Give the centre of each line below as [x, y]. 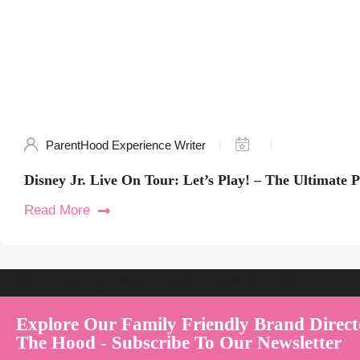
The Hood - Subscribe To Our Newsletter [179, 343]
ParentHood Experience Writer [126, 145]
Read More [57, 211]
